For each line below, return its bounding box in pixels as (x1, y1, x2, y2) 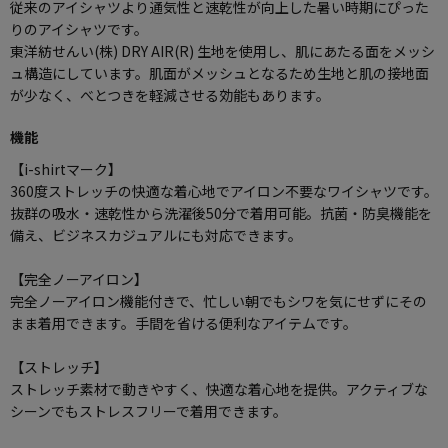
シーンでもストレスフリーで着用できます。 (10, 400, 287, 421)
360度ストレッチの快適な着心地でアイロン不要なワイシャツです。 (10, 180, 438, 201)
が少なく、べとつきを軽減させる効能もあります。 (10, 84, 330, 105)
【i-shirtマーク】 (10, 158, 122, 179)
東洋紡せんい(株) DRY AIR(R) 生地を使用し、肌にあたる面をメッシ (10, 40, 435, 61)
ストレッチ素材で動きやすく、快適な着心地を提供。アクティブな (10, 378, 428, 399)
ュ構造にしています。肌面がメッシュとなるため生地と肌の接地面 (10, 62, 429, 83)
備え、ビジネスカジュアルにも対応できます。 (10, 224, 302, 245)
